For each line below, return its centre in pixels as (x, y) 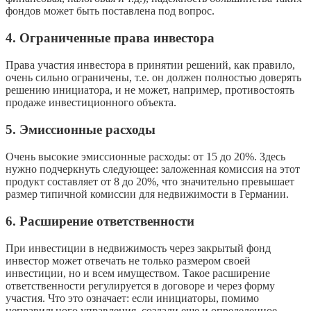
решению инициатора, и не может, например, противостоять (150, 90)
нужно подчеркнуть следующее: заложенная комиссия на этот (153, 169)
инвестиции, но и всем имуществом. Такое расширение (138, 273)
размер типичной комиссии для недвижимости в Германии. (147, 194)
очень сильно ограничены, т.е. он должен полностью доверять (153, 77)
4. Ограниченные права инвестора (110, 37)
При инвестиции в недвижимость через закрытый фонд (138, 248)
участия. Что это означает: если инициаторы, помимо (132, 298)
